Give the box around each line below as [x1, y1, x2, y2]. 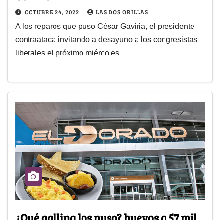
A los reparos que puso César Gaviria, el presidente [15, 22, 194, 30]
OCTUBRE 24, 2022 [25, 7, 81, 16]
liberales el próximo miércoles [15, 48, 119, 57]
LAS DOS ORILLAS [96, 7, 148, 16]
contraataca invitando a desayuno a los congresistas [15, 35, 197, 44]
